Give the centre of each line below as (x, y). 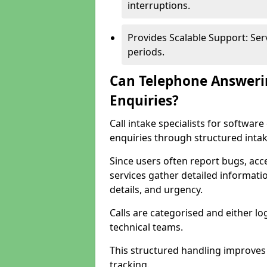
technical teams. (146, 227)
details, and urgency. (156, 190)
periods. (146, 52)
